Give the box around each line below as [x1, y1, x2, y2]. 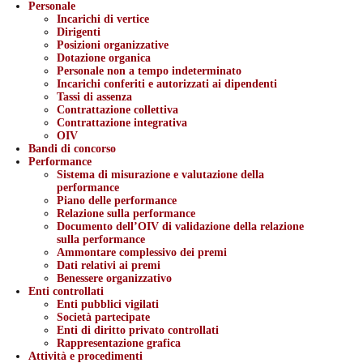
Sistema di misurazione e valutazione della [57, 168, 264, 181]
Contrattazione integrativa [57, 116, 187, 129]
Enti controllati [28, 284, 104, 297]
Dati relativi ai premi [57, 258, 160, 271]
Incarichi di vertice [57, 12, 149, 25]
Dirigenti [57, 25, 100, 38]
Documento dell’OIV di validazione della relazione [57, 220, 304, 233]
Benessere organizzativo [57, 271, 172, 284]
